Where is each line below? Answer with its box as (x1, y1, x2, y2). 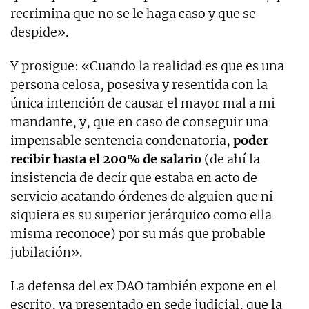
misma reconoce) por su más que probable (10, 225, 266, 241)
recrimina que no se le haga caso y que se (10, 5, 256, 21)
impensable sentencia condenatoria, (10, 132, 230, 148)
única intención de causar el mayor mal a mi (10, 94, 275, 111)
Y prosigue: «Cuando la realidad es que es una (10, 57, 284, 74)
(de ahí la (201, 150, 260, 167)
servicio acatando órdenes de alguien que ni (10, 188, 273, 204)
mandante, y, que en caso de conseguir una (10, 113, 268, 130)
